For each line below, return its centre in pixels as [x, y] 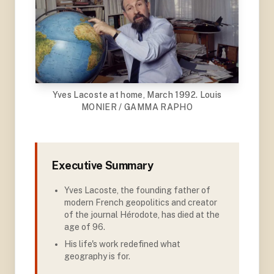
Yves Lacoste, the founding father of [137, 190]
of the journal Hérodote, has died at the [142, 214]
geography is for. [97, 256]
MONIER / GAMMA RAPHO [137, 107]
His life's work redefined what [122, 244]
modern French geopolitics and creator [141, 202]
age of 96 [84, 227]
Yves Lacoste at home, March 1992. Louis [137, 94]
